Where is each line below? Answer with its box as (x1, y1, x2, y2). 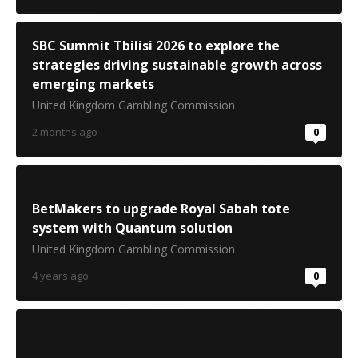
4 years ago (32, 268, 89, 283)
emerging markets (32, 75, 154, 93)
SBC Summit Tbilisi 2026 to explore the (32, 37, 280, 54)
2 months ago (32, 125, 97, 139)
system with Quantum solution (32, 219, 233, 237)
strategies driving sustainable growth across (32, 56, 322, 74)
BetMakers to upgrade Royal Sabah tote (32, 200, 290, 217)
